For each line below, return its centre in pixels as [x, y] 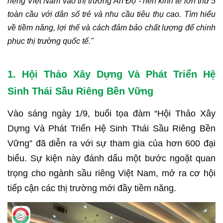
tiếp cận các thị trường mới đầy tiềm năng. [92, 188]
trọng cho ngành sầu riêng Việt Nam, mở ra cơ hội [111, 173]
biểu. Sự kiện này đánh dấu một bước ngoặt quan [111, 158]
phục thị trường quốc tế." [51, 41]
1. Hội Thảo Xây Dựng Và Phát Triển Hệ [111, 74]
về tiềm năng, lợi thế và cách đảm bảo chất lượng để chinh [111, 28]
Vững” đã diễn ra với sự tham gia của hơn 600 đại [111, 143]
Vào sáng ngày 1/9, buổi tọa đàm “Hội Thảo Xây [111, 113]
